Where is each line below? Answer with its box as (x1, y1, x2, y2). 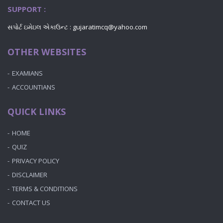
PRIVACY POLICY (12, 156, 59, 165)
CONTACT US (12, 198, 50, 207)
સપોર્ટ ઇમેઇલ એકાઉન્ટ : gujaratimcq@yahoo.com (7, 22, 147, 31)
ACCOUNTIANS (12, 83, 55, 92)
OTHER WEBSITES (7, 46, 86, 58)
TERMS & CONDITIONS (12, 184, 78, 193)
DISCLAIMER (12, 170, 47, 179)
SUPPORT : (7, 4, 46, 14)
